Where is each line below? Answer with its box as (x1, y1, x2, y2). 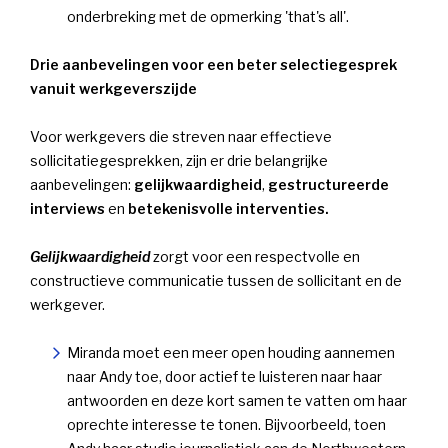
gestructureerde (268, 176, 389, 194)
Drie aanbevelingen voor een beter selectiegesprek (30, 56, 397, 74)
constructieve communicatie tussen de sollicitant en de (30, 272, 402, 290)
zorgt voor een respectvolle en (150, 248, 360, 266)
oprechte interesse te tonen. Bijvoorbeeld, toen (66, 416, 386, 434)
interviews (30, 200, 108, 218)
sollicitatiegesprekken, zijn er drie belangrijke (30, 152, 328, 170)
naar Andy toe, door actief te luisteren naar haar (66, 368, 382, 386)
